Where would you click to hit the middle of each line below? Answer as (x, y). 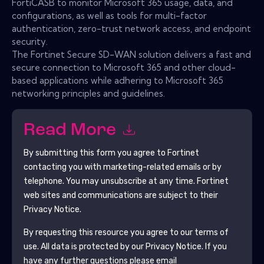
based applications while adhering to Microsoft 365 (118, 80)
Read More (72, 131)
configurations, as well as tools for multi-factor (109, 15)
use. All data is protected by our (84, 246)
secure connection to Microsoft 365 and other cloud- (124, 67)
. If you (214, 246)
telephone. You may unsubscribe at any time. (110, 181)
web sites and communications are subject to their (121, 195)
